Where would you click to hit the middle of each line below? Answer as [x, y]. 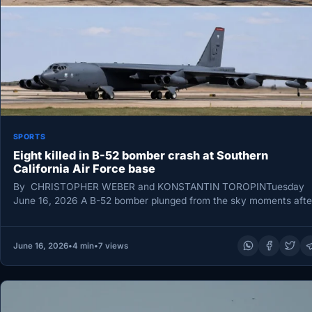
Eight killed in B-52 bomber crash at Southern [140, 155]
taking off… [38, 215]
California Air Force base [84, 168]
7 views [113, 245]
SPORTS [29, 136]
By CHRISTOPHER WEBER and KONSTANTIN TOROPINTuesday [158, 187]
